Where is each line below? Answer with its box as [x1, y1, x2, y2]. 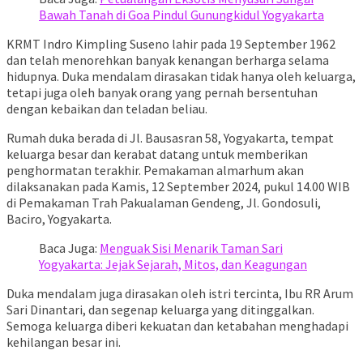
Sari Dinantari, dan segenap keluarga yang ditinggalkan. [6, 301, 314, 318]
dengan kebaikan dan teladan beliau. [6, 100, 207, 117]
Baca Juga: [39, 239, 100, 256]
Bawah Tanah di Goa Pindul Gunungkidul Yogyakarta [39, 6, 324, 23]
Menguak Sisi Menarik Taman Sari [100, 239, 283, 256]
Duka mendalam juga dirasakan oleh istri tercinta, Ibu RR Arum [6, 284, 353, 301]
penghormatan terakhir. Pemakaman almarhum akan [6, 161, 304, 178]
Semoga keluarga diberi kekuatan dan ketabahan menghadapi [6, 317, 348, 334]
